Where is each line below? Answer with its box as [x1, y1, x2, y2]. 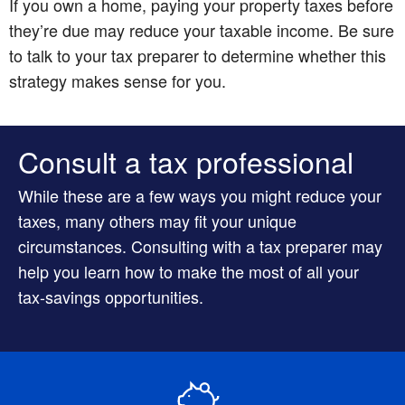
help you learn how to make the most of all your [18, 259, 359, 283]
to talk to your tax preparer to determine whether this [9, 42, 386, 67]
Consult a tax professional [18, 139, 353, 182]
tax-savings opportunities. [18, 284, 203, 308]
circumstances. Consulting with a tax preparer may [18, 233, 382, 258]
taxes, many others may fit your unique [18, 208, 297, 232]
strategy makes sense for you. [9, 68, 226, 92]
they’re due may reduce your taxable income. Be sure [9, 17, 394, 42]
